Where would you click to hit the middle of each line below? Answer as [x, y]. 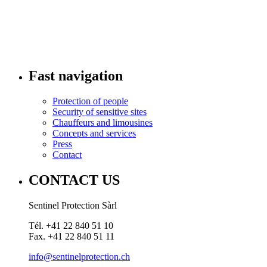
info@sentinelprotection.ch [79, 256]
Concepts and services [94, 133]
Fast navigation [76, 75]
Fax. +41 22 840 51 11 [72, 236]
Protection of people [90, 101]
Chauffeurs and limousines [103, 122]
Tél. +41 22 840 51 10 [71, 225]
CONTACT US [74, 180]
